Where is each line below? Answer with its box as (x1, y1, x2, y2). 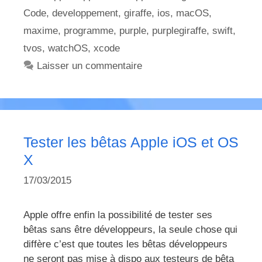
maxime (23, 25, 58, 36)
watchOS (48, 42, 88, 54)
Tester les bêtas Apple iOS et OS (23, 133, 239, 150)
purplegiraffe (152, 25, 206, 36)
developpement (52, 7, 118, 19)
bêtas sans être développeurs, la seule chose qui (23, 224, 237, 236)
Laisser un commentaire (37, 60, 143, 71)
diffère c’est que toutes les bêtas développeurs (23, 239, 227, 250)
